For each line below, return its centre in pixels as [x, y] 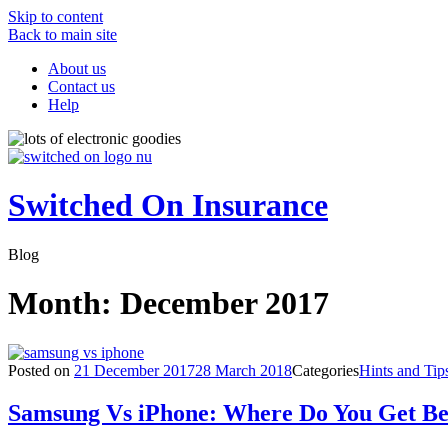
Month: [64, 303]
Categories [325, 370]
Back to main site [62, 34]
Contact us [81, 86]
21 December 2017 [134, 370]
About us [77, 68]
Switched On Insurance [168, 205]
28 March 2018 [243, 370]
